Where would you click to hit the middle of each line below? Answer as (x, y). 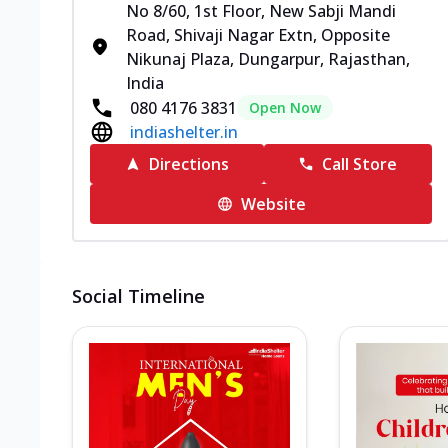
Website (273, 204)
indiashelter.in (184, 132)
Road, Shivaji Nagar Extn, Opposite (258, 35)
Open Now (285, 107)
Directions (188, 164)
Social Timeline (138, 296)
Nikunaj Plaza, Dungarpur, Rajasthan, (268, 59)
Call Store (360, 164)
